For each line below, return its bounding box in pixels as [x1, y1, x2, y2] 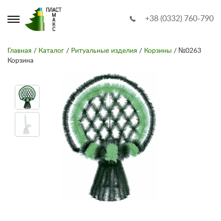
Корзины [144, 47, 172, 54]
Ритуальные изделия [71, 47, 137, 54]
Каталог [38, 47, 64, 54]
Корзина [7, 57, 34, 64]
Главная [7, 47, 32, 54]
